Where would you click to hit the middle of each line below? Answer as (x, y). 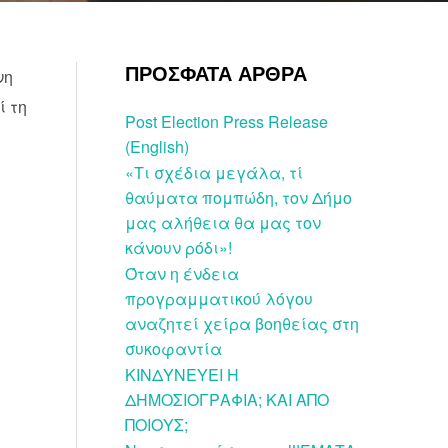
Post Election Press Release (226, 121)
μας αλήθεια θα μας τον (223, 222)
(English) (157, 146)
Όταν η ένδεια (182, 273)
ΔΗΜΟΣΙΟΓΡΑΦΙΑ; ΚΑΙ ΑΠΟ (227, 399)
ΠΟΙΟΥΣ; (156, 424)
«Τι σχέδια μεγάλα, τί (214, 172)
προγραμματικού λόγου (219, 298)
